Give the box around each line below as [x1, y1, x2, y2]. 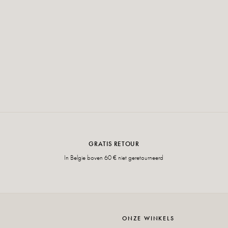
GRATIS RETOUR [89, 139, 139, 148]
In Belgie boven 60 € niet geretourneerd [64, 153, 164, 162]
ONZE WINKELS [122, 214, 175, 222]
